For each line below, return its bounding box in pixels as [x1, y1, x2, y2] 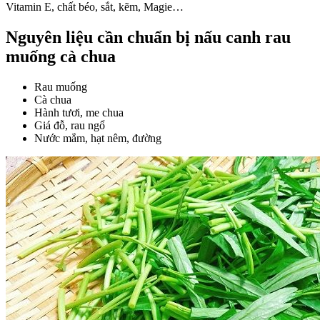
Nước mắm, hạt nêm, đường [34, 132, 161, 145]
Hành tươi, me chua [34, 106, 124, 119]
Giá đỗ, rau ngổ [34, 119, 105, 132]
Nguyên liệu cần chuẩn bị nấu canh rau [6, 28, 291, 47]
